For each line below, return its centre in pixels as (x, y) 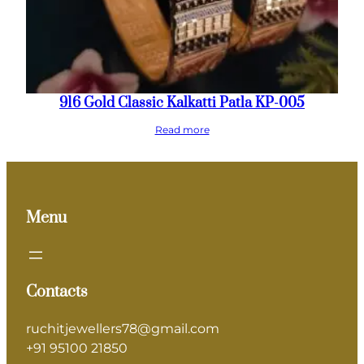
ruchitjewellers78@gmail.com (123, 329)
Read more (182, 130)
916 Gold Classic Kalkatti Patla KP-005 (182, 104)
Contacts (57, 292)
